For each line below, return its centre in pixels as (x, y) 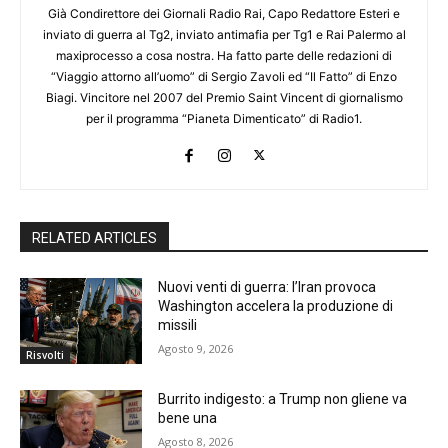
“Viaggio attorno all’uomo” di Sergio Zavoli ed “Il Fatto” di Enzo (224, 77)
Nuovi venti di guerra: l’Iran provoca (267, 287)
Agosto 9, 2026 (196, 349)
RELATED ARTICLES (94, 238)
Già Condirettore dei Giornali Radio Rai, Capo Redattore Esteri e (224, 14)
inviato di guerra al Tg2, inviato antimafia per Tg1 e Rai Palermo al (224, 35)
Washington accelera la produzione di (276, 306)
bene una (188, 418)
